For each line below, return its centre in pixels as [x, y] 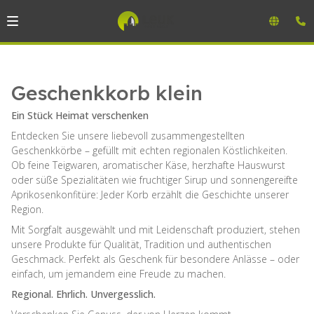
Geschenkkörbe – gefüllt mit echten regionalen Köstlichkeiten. [149, 150]
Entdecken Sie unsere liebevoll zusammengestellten [128, 136]
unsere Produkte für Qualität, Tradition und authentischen [141, 244]
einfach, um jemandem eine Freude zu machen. [118, 274]
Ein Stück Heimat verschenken [80, 115]
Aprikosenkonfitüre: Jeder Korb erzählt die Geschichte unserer [150, 194]
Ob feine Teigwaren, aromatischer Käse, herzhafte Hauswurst [148, 165]
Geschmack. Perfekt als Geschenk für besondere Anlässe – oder [155, 259]
